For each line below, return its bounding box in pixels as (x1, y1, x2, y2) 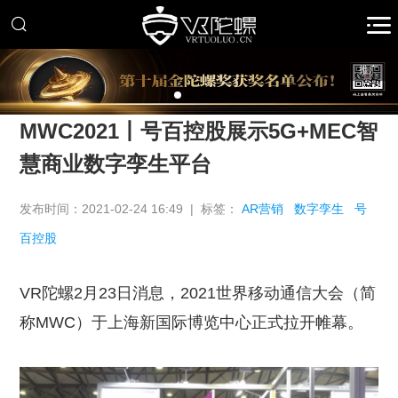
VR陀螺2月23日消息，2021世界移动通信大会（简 (20, 284, 377, 303)
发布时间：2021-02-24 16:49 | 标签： (20, 202, 243, 217)
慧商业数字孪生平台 (20, 152, 212, 177)
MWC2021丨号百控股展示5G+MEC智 (20, 119, 378, 144)
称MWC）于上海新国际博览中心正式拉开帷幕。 (20, 314, 364, 332)
